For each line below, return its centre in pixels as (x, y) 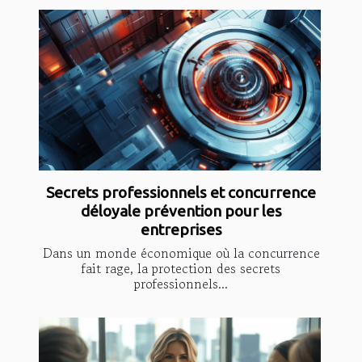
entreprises (181, 230)
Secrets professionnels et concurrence (181, 193)
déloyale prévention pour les (181, 211)
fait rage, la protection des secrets (181, 269)
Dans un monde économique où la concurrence (181, 253)
